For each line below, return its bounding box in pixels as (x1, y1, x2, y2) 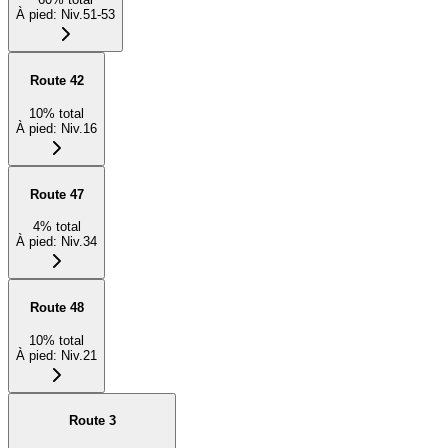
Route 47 (29, 186, 84, 202)
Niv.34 (61, 234, 97, 250)
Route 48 (29, 299, 84, 315)
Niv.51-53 (61, 7, 115, 23)
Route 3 (68, 413, 116, 429)
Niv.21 (61, 347, 97, 363)
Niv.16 (61, 120, 97, 136)
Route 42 (29, 73, 84, 89)
